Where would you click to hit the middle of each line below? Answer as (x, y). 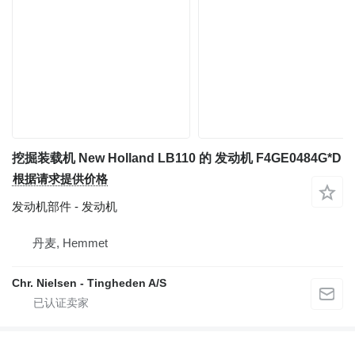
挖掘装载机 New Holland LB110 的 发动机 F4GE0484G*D (177, 158)
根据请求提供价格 (60, 179)
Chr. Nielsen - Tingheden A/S (89, 283)
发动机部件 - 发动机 (65, 206)
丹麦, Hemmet (70, 243)
